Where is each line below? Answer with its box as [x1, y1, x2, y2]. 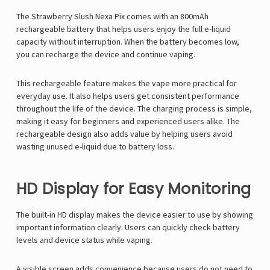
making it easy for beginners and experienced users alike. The [16, 116, 240, 127]
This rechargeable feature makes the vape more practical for [16, 78, 237, 89]
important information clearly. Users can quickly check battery [16, 222, 240, 233]
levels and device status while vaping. [16, 234, 152, 246]
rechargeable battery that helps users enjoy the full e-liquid [16, 24, 231, 35]
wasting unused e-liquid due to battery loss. [16, 141, 174, 152]
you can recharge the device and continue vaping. [16, 49, 195, 60]
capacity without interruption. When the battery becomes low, [16, 36, 239, 48]
